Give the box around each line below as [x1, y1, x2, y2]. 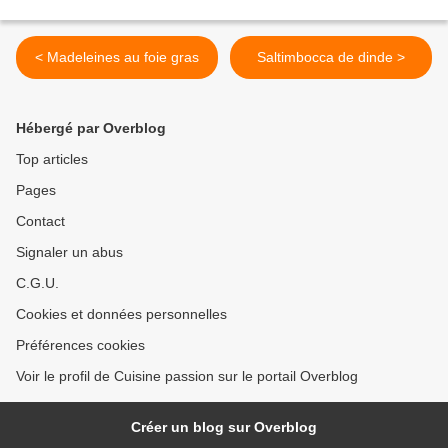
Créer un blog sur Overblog [131, 419, 317, 436]
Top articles [16, 151, 88, 168]
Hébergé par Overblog [16, 120, 166, 137]
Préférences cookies [16, 337, 145, 354]
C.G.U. [16, 275, 59, 292]
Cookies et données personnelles [16, 306, 227, 323]
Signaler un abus [16, 244, 123, 261]
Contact [16, 213, 65, 230]
